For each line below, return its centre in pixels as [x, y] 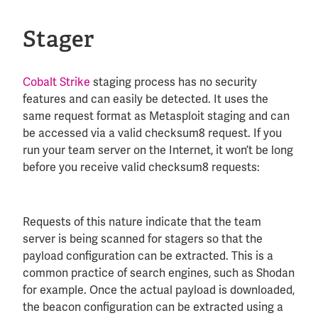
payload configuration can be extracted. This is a [148, 256]
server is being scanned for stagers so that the [143, 238]
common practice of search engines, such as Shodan [159, 273]
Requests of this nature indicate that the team [142, 221]
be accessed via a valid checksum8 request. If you [152, 133]
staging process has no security [174, 82]
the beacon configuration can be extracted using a [153, 307]
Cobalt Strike [56, 82]
